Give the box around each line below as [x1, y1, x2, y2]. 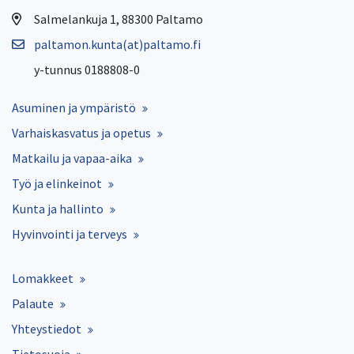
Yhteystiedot [12, 320, 81, 337]
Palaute [12, 295, 54, 311]
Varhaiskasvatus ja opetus [12, 124, 151, 141]
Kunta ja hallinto [12, 200, 104, 217]
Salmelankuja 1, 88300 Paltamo [34, 10, 203, 27]
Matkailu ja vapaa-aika [12, 149, 132, 166]
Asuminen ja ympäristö [12, 99, 136, 115]
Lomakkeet [12, 269, 73, 286]
